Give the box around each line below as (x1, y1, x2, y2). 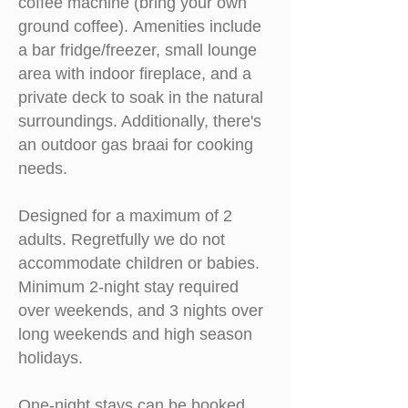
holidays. (18, 349, 83, 367)
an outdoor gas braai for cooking (18, 136, 253, 154)
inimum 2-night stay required (32, 278, 239, 296)
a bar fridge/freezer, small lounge (18, 41, 257, 59)
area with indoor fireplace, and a (18, 65, 251, 83)
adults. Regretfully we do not (18, 230, 225, 249)
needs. (18, 159, 67, 178)
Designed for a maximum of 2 (18, 207, 232, 225)
